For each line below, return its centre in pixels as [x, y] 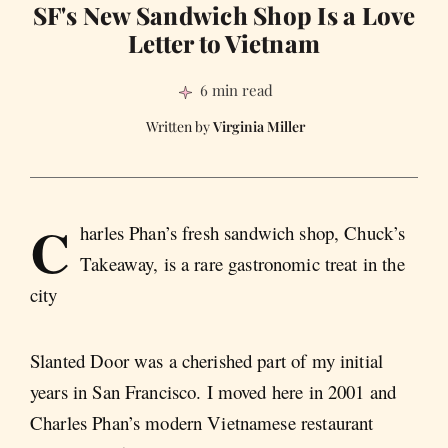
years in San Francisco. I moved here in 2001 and [213, 391]
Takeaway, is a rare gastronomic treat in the [242, 264]
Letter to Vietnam [224, 43]
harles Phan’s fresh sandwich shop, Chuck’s [243, 233]
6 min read [236, 90]
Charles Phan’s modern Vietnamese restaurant [202, 422]
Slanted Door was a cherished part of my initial [207, 360]
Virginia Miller [259, 127]
